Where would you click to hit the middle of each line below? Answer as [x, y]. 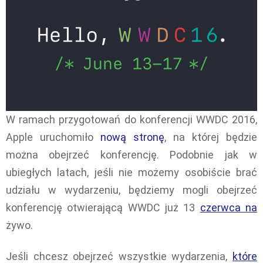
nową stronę [132, 137]
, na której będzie [211, 137]
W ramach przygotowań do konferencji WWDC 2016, [131, 120]
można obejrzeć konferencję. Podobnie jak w [131, 155]
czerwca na [229, 208]
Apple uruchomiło [53, 137]
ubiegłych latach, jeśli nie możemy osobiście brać [131, 173]
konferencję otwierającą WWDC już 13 [103, 208]
